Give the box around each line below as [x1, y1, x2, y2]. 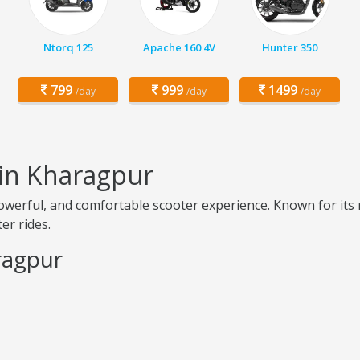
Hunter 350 [262, 40, 317, 55]
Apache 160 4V [142, 40, 215, 55]
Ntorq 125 [43, 40, 93, 55]
